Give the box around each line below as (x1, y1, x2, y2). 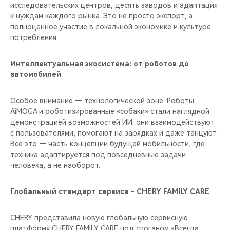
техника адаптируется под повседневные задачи (10, 150, 186, 159)
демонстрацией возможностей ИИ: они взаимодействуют (10, 118, 215, 126)
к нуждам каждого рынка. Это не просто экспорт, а (10, 11, 193, 20)
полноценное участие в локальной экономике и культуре (10, 22, 211, 31)
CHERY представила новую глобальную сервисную (10, 213, 188, 222)
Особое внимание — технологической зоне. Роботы (10, 96, 194, 105)
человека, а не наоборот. (10, 161, 100, 169)
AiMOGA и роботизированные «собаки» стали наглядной (10, 107, 209, 116)
